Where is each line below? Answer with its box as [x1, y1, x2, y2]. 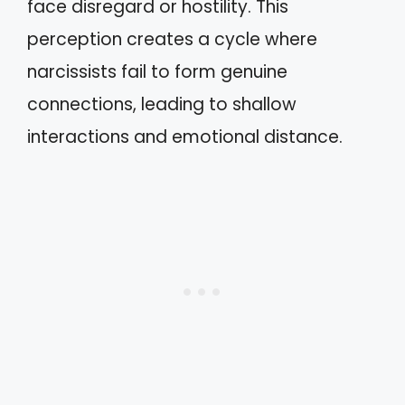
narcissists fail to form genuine [27, 59, 287, 84]
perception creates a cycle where [27, 26, 317, 52]
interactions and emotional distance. [27, 124, 343, 149]
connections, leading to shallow [27, 91, 297, 117]
